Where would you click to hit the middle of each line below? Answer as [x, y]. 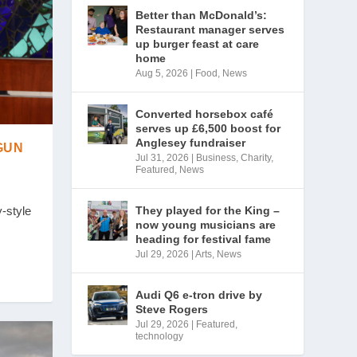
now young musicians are [206, 225]
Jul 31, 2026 [163, 158]
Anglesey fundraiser [191, 143]
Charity [256, 158]
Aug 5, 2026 [162, 73]
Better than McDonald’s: [202, 15]
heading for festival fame [204, 239]
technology [160, 336]
